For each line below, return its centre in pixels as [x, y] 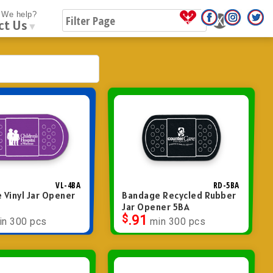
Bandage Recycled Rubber [179, 195]
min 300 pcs [178, 221]
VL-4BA [68, 185]
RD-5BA [226, 185]
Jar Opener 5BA [156, 207]
